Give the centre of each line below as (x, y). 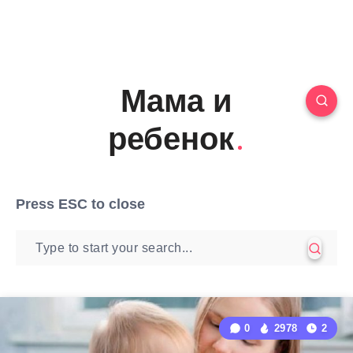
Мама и (176, 101)
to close (116, 204)
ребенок (171, 139)
